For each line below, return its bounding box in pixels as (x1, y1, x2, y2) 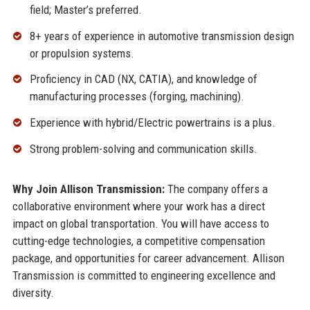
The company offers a (164, 182, 268, 197)
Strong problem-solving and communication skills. (29, 142, 257, 156)
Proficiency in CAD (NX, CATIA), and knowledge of (29, 72, 257, 86)
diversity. (12, 286, 54, 300)
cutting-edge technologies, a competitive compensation (12, 234, 265, 248)
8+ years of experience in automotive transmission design (29, 28, 294, 43)
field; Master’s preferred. (29, 2, 142, 17)
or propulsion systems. (29, 46, 134, 60)
